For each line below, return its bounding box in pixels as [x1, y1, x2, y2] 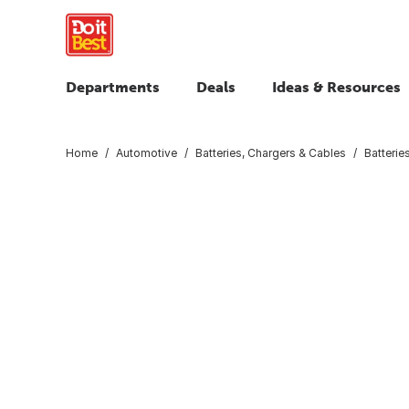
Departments [66, 79, 160, 95]
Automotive [116, 145, 177, 160]
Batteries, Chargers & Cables [195, 145, 346, 160]
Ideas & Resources [272, 79, 401, 95]
